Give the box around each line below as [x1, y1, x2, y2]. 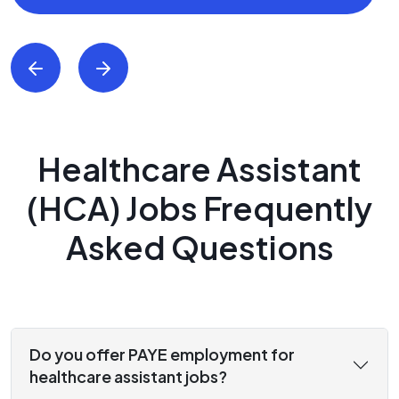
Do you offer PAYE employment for [29, 344, 295, 365]
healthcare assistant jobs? [29, 366, 227, 387]
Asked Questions [65, 227, 334, 268]
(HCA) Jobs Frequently [27, 188, 372, 229]
